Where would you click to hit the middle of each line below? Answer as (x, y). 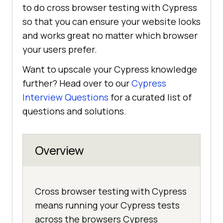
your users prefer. (60, 49)
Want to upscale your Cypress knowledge (110, 69)
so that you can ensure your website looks (111, 21)
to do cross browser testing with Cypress (110, 7)
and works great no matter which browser (110, 35)
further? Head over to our (77, 83)
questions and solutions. (74, 111)
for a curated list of (150, 97)
